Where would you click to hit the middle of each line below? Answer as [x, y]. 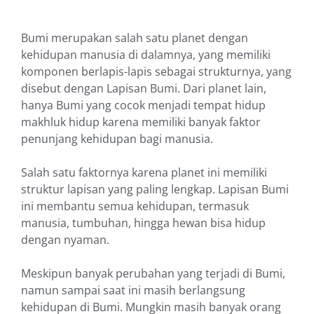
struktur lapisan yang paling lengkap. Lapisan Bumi [155, 190]
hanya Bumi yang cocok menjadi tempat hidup [143, 105]
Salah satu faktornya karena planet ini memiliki [144, 173]
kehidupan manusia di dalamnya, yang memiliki [146, 55]
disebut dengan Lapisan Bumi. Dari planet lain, [144, 89]
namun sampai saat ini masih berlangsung [133, 291]
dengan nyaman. [65, 240]
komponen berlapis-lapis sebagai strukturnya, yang [156, 72]
